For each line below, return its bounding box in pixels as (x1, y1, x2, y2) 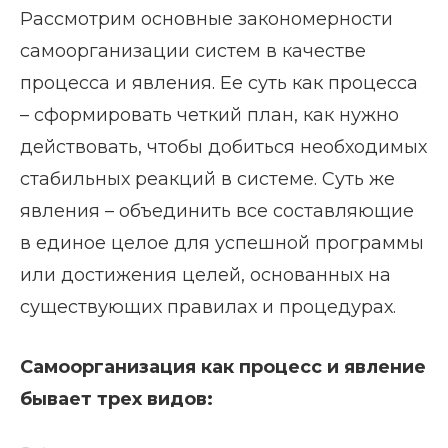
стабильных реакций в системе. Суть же (20, 167, 395, 190)
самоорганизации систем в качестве (20, 39, 366, 62)
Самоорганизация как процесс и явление (20, 355, 426, 378)
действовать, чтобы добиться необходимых (20, 135, 427, 158)
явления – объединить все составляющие (20, 199, 414, 222)
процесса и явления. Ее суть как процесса (20, 71, 418, 94)
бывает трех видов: (20, 387, 213, 410)
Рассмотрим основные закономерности (20, 7, 393, 30)
